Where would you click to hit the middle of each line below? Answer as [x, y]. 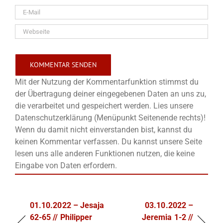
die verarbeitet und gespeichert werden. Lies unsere [104, 106]
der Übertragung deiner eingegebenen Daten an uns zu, [111, 94]
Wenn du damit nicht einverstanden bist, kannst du [104, 129]
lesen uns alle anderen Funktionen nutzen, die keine [105, 153]
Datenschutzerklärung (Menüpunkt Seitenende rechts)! [110, 117]
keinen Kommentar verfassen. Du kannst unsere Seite [109, 141]
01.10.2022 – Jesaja [67, 206]
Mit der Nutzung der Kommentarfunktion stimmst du [107, 82]
